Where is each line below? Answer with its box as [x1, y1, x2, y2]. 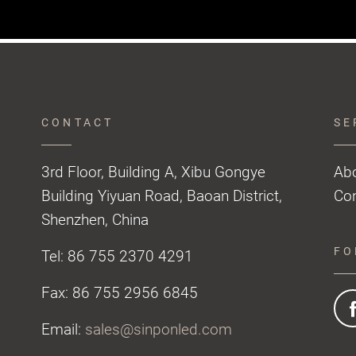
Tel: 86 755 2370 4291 [41, 247, 193, 266]
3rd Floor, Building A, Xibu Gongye [41, 163, 265, 182]
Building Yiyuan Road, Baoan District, [41, 187, 282, 206]
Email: [41, 320, 85, 339]
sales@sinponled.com [85, 320, 232, 339]
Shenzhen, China [41, 211, 149, 230]
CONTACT [41, 116, 114, 130]
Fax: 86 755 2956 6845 [41, 284, 198, 303]
